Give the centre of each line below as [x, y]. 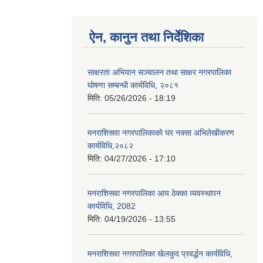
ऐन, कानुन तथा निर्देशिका [146, 37]
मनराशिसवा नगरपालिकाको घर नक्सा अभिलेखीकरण [161, 132]
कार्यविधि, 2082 [112, 206]
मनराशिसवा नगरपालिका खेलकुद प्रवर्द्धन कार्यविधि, [160, 253]
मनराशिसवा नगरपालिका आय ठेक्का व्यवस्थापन [154, 193]
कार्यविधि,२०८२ [110, 145]
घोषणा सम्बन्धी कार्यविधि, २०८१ [133, 85]
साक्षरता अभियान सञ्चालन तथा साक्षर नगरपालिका [159, 72]
